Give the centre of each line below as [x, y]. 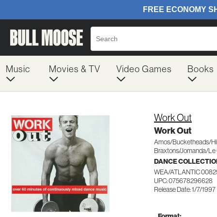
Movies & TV [74, 69]
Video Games [144, 69]
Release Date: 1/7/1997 [185, 189]
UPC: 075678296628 [183, 181]
